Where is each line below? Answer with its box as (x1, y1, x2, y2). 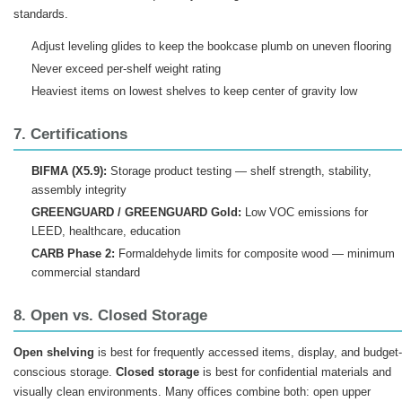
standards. (13, 7, 68, 21)
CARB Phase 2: (31, 247, 115, 260)
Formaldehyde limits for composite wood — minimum (114, 247, 395, 260)
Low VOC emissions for (240, 205, 368, 219)
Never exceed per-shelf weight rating (31, 62, 221, 75)
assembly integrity (31, 183, 127, 197)
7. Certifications (13, 126, 127, 143)
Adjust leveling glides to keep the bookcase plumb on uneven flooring (31, 39, 391, 53)
